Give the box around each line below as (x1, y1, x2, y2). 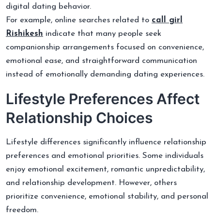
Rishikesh (6, 29, 43, 38)
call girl (152, 15, 183, 24)
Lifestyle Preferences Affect (6, 90, 200, 108)
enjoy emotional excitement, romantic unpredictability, (6, 165, 205, 173)
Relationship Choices (6, 108, 153, 126)
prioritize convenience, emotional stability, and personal (6, 192, 208, 201)
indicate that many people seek (43, 29, 161, 38)
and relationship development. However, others (6, 178, 177, 187)
